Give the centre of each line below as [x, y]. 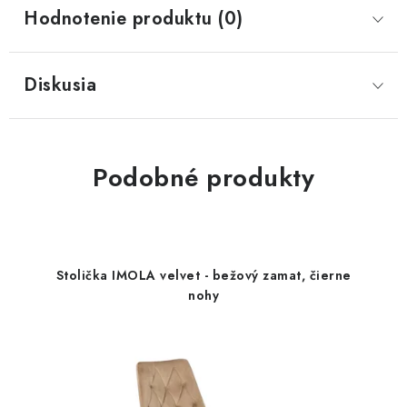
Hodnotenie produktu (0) [134, 19]
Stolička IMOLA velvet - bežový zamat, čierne [203, 275]
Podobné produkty [203, 178]
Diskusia [60, 85]
